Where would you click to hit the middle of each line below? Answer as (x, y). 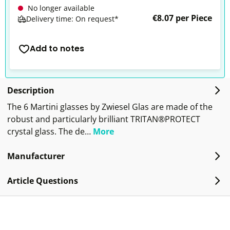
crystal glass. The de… (50, 131)
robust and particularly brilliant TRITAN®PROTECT (104, 119)
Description (31, 90)
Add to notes (57, 49)
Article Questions (43, 181)
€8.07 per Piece (182, 18)
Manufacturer (36, 156)
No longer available (61, 8)
